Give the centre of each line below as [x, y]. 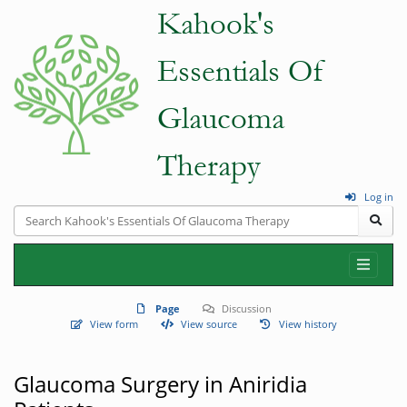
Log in [379, 197]
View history [308, 323]
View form [114, 323]
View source [208, 323]
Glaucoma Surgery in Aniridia [160, 384]
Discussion [247, 308]
